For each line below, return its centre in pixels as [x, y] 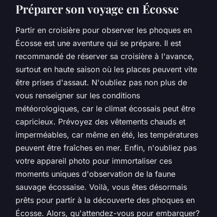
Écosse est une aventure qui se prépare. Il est [98, 43]
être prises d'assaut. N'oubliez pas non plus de [101, 82]
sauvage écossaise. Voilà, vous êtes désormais [101, 187]
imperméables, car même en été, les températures [107, 134]
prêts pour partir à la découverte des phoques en [105, 200]
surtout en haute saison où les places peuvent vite [106, 69]
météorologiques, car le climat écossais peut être [105, 108]
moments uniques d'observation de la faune [95, 174]
